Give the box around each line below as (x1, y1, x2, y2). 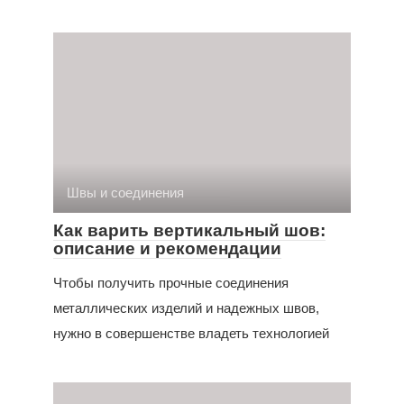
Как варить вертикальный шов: (53, 221, 326, 240)
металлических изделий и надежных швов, (53, 300, 319, 316)
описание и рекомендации (53, 239, 281, 258)
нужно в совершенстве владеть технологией (53, 326, 329, 341)
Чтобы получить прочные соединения (53, 275, 289, 290)
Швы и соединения (67, 185, 184, 200)
